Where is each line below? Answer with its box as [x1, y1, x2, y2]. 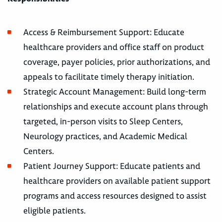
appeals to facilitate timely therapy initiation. [23, 71, 194, 82]
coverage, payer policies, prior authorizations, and [23, 56, 210, 67]
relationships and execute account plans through [23, 101, 208, 112]
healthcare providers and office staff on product [23, 42, 204, 53]
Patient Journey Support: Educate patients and [23, 161, 200, 171]
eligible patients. [23, 205, 86, 216]
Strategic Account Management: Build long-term [23, 86, 206, 97]
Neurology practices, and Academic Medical [23, 131, 187, 142]
